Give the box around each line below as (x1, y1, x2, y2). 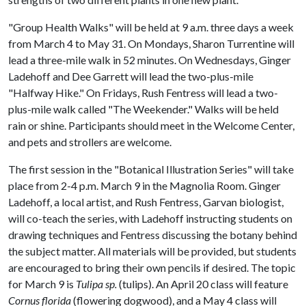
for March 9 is (8, 277, 76, 290)
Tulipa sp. (76, 277, 117, 290)
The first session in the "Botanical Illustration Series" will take (8, 163, 294, 176)
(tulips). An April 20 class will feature (117, 277, 288, 290)
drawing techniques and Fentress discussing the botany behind (8, 228, 297, 241)
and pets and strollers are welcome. (8, 135, 171, 148)
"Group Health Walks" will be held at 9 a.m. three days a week (8, 20, 294, 33)
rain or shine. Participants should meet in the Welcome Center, (8, 119, 294, 132)
